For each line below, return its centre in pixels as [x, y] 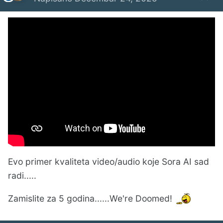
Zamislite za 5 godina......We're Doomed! [90, 198]
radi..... [22, 176]
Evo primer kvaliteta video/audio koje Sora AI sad [109, 162]
